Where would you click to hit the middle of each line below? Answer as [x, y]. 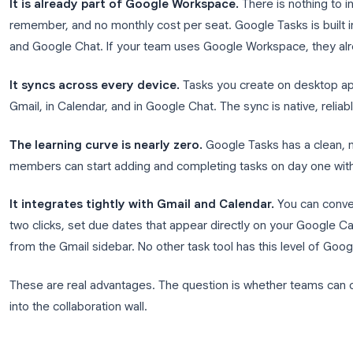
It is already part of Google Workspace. [176, 122]
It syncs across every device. [144, 212]
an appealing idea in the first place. [152, 80]
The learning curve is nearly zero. [156, 278]
